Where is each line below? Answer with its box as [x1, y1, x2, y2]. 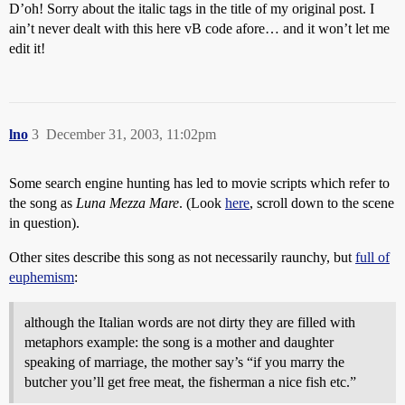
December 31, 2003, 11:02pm [46, 127, 216, 142]
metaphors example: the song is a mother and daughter [24, 334, 334, 350]
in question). [9, 215, 80, 231]
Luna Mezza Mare [76, 195, 179, 211]
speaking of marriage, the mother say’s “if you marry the [24, 354, 344, 370]
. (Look [179, 195, 225, 211]
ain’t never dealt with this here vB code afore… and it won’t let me [9, 21, 390, 36]
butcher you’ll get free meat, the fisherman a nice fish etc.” [24, 374, 356, 390]
